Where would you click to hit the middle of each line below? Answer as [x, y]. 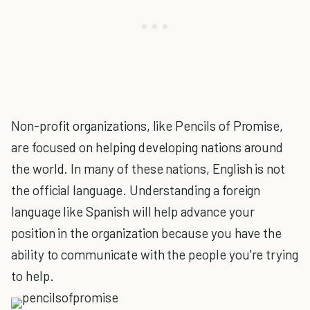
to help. [33, 276]
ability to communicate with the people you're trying [155, 254]
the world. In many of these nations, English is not [148, 168]
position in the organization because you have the [147, 233]
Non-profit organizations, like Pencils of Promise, [149, 126]
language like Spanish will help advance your [133, 211]
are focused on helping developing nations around [147, 147]
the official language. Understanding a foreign [136, 190]
